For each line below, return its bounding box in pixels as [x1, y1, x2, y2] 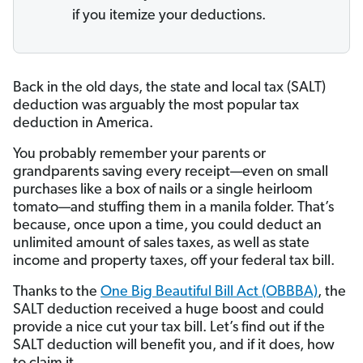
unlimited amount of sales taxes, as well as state [13, 236, 310, 252]
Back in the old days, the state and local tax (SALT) [13, 80, 326, 96]
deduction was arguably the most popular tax [13, 98, 299, 114]
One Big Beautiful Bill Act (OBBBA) [100, 284, 318, 301]
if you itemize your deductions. [72, 8, 266, 24]
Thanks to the [13, 284, 100, 301]
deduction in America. [13, 116, 153, 132]
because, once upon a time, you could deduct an [13, 218, 322, 234]
